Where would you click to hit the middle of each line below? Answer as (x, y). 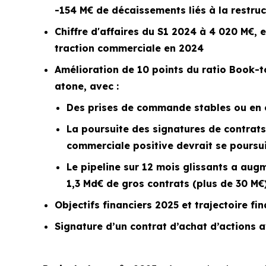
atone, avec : (87, 86)
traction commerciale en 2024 (129, 48)
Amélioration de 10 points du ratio (142, 70)
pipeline (101, 167)
